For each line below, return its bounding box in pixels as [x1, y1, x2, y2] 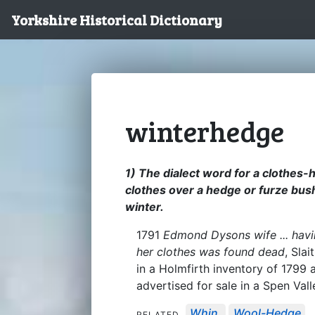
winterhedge [125, 111, 284, 150]
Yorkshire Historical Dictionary [11, 10, 222, 30]
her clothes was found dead [136, 244, 285, 259]
